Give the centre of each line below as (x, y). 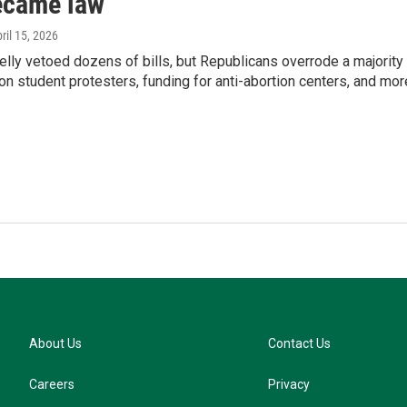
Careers (52, 384)
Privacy (289, 384)
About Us (55, 343)
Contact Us (300, 343)
